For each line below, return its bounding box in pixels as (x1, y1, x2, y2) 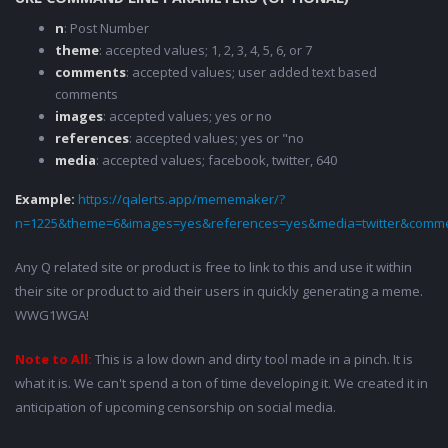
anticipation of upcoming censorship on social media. (15, 398, 336, 417)
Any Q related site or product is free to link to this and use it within (15, 258, 412, 277)
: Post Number (64, 19, 149, 38)
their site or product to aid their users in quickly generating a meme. (15, 282, 423, 301)
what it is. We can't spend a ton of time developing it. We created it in (15, 374, 428, 393)
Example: (15, 190, 78, 209)
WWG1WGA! (15, 306, 89, 325)
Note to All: (15, 350, 92, 369)
